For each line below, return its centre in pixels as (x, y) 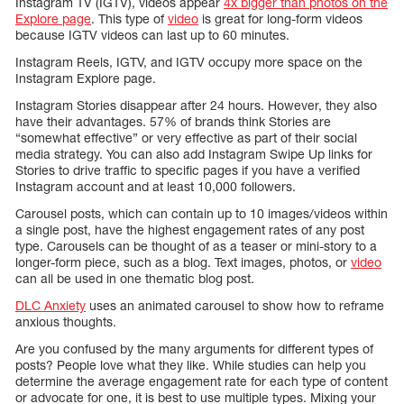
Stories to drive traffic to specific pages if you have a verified (188, 170)
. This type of (129, 19)
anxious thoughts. (66, 322)
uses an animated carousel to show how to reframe (235, 306)
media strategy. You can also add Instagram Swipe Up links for (194, 154)
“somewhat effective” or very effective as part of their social (186, 138)
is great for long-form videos (280, 19)
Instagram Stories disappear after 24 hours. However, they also (196, 106)
